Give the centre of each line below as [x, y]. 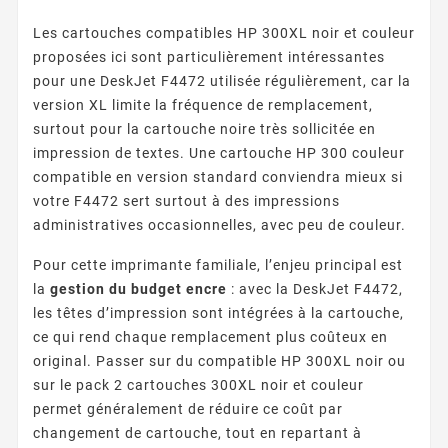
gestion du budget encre [138, 288]
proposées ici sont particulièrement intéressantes [209, 56]
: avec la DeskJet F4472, [315, 288]
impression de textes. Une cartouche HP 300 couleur [219, 152]
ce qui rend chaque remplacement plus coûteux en [210, 336]
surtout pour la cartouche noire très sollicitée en [204, 128]
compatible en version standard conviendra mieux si [218, 176]
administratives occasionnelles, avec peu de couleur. [219, 224]
